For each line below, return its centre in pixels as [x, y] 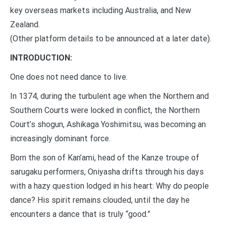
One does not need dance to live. [69, 77]
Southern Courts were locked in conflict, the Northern [105, 110]
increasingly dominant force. [60, 139]
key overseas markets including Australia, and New [101, 11]
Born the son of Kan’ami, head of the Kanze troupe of [105, 158]
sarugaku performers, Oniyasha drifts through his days [107, 172]
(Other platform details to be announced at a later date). [111, 39]
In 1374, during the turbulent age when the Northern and [109, 96]
